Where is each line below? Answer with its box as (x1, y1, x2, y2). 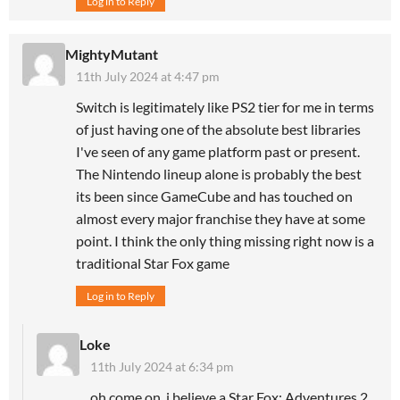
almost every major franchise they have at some (76, 210, 365, 228)
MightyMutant (65, 46, 158, 63)
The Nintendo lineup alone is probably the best (76, 165, 362, 183)
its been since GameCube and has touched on (76, 187, 353, 205)
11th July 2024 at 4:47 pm (76, 69, 220, 85)
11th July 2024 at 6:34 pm (90, 359, 234, 375)
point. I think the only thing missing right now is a (76, 232, 374, 250)
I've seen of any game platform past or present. (76, 143, 360, 161)
